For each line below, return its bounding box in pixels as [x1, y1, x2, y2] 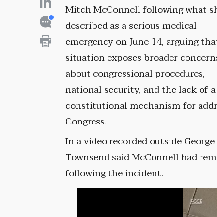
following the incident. [65, 166, 164, 182]
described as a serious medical [65, 18, 197, 34]
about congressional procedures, [65, 66, 205, 82]
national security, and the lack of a [65, 82, 216, 98]
